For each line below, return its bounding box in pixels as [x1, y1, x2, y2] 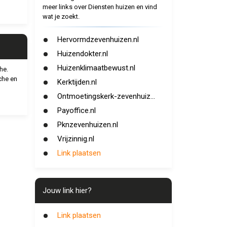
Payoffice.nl [57, 106, 96, 115]
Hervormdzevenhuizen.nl [57, 35, 139, 44]
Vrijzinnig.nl [57, 134, 94, 143]
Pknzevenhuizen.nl [57, 120, 118, 129]
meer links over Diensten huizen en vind [42, 3, 157, 11]
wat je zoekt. [42, 13, 80, 20]
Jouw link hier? [42, 186, 92, 195]
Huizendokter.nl [57, 49, 108, 58]
